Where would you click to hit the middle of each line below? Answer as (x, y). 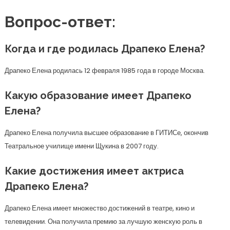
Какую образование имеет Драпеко (98, 95)
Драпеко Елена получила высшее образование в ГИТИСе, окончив (106, 133)
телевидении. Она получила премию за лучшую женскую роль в (103, 222)
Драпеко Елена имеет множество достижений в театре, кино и (99, 208)
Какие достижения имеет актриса (94, 171)
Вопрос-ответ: (60, 22)
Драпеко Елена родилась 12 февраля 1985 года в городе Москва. (104, 71)
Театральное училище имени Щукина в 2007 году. (81, 146)
